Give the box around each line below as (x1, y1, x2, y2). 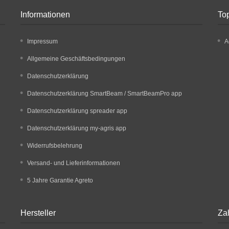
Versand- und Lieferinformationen (27, 159, 121, 167)
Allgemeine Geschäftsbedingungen (27, 55, 126, 62)
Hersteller (20, 208, 56, 217)
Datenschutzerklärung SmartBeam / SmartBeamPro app (27, 89, 182, 97)
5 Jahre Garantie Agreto (27, 176, 94, 184)
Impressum (27, 37, 58, 45)
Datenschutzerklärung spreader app (27, 107, 128, 114)
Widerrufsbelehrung (27, 142, 83, 149)
